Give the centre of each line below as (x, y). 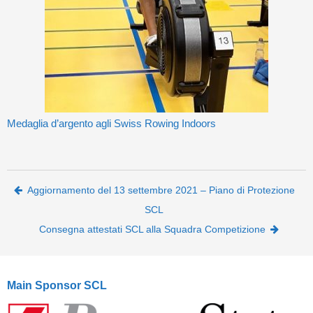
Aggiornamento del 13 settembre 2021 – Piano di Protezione (161, 190)
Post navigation (92, 192)
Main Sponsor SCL (57, 286)
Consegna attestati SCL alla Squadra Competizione (152, 230)
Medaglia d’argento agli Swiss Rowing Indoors (111, 124)
